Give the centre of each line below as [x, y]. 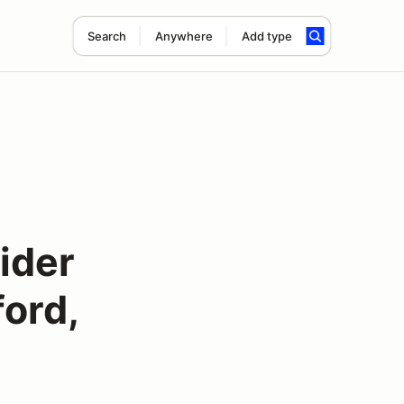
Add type [266, 36]
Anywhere [184, 36]
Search [106, 36]
